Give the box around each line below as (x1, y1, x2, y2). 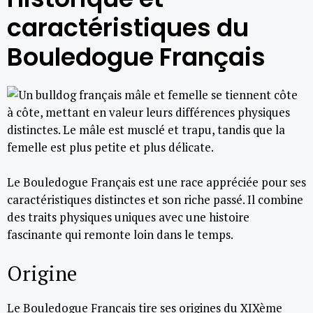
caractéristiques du (7, 10, 249, 45)
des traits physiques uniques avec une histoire (7, 209, 249, 225)
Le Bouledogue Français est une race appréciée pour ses (7, 174, 306, 190)
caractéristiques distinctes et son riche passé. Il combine (7, 191, 303, 208)
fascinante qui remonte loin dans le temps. (7, 226, 233, 242)
